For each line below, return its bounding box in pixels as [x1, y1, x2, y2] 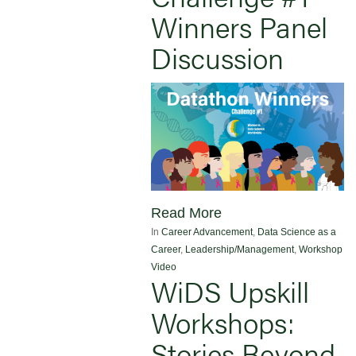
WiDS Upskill [151, 270, 309, 312]
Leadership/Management [185, 244, 294, 256]
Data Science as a [257, 226, 336, 238]
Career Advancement [161, 226, 253, 238]
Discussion [151, 36, 284, 78]
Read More [151, 205, 222, 222]
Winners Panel [151, 5, 327, 47]
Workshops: [151, 301, 294, 343]
